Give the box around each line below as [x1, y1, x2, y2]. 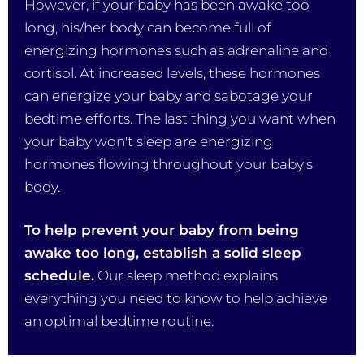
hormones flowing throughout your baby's [24, 156, 313, 173]
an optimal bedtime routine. [24, 313, 214, 330]
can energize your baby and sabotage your [24, 88, 313, 105]
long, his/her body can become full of [24, 19, 271, 37]
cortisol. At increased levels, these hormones [24, 65, 320, 82]
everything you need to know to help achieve [24, 290, 327, 307]
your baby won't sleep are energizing [24, 133, 273, 150]
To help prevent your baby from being [24, 222, 299, 239]
